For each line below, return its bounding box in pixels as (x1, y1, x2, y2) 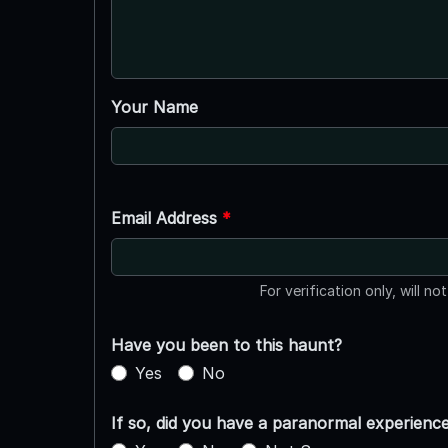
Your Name (110, 96, 198, 117)
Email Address (110, 207, 222, 228)
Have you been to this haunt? (110, 334, 342, 355)
